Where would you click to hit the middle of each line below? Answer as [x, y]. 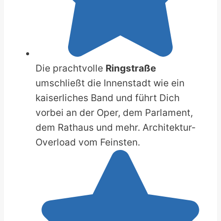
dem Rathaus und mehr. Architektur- [116, 128]
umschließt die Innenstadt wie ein [110, 83]
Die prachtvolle [71, 69]
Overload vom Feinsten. [88, 143]
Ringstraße [131, 69]
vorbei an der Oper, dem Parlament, [114, 113]
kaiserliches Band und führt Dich [108, 98]
